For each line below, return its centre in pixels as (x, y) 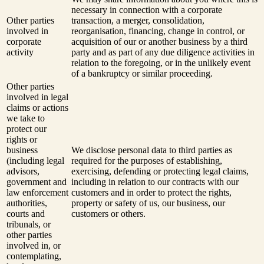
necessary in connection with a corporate (147, 9)
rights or (22, 139)
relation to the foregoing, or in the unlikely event (161, 62)
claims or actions (37, 107)
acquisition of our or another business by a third (159, 41)
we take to (26, 118)
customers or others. (108, 213)
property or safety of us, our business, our (148, 203)
